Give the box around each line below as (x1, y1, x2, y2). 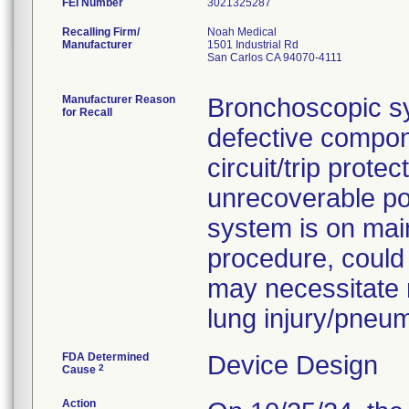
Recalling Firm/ (62, 26, 140, 38)
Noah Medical (207, 26, 277, 38)
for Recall (62, 106, 112, 119)
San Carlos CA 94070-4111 (207, 51, 342, 64)
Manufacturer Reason (62, 93, 175, 106)
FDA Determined (62, 351, 149, 363)
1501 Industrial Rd (207, 38, 299, 51)
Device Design (207, 351, 378, 380)
